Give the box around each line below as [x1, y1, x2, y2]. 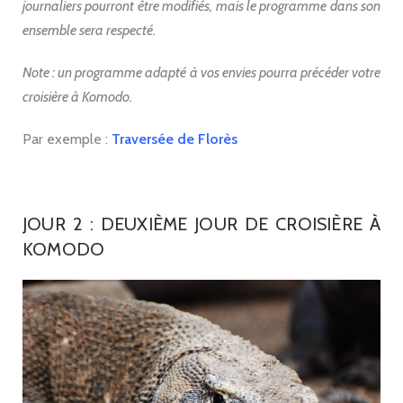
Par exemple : [22, 130, 112, 148]
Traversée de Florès [112, 130, 237, 148]
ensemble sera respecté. [22, 21, 156, 39]
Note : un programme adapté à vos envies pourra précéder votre [22, 63, 381, 81]
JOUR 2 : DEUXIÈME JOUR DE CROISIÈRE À [22, 212, 381, 235]
